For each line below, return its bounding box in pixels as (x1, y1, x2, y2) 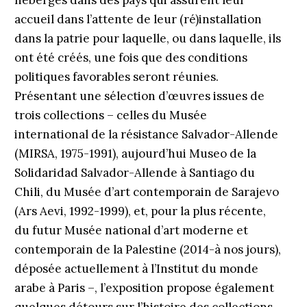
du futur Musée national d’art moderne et (14, 223, 248, 238)
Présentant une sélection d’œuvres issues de (14, 88, 265, 103)
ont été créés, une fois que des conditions (14, 50, 247, 65)
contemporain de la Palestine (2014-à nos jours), (14, 242, 281, 257)
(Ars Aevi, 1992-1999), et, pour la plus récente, (14, 204, 266, 219)
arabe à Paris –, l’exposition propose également (14, 280, 274, 295)
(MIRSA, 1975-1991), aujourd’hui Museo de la (14, 146, 256, 161)
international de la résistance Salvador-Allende (14, 127, 278, 142)
